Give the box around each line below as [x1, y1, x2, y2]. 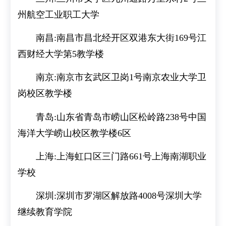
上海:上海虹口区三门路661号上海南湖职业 [36, 151, 207, 161]
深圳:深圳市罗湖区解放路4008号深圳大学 [36, 191, 202, 201]
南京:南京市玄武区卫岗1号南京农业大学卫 [36, 72, 207, 83]
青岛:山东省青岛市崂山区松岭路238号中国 [36, 111, 207, 122]
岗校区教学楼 [18, 88, 73, 99]
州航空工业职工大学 [18, 9, 100, 20]
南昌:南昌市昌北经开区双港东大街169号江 [36, 32, 207, 43]
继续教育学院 [18, 207, 73, 217]
